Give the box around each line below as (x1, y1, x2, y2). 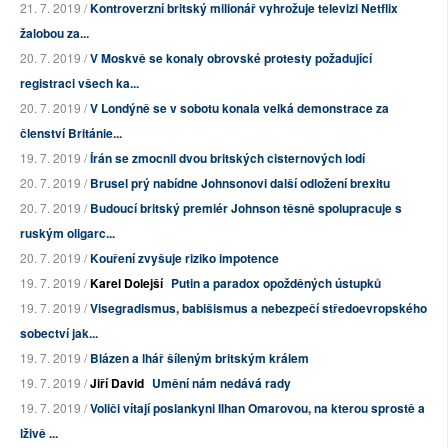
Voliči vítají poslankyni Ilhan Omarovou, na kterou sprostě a (90, 399, 425, 418)
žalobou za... (20, 24, 89, 43)
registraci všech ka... (20, 74, 139, 93)
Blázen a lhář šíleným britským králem (90, 349, 309, 368)
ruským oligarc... (20, 224, 115, 243)
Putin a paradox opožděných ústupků (171, 274, 381, 293)
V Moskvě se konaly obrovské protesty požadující (90, 49, 372, 68)
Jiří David (90, 374, 144, 393)
